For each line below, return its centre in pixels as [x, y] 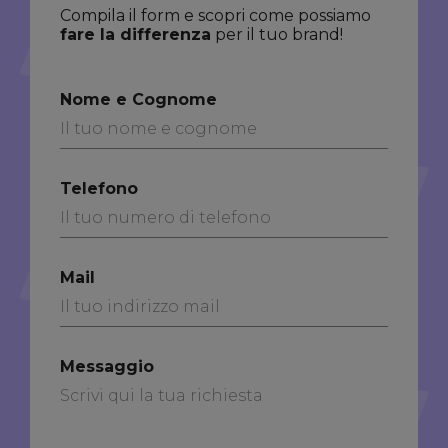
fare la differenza [135, 35]
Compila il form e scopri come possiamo [215, 16]
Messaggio [107, 367]
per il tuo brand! [277, 35]
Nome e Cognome [138, 100]
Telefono [99, 189]
